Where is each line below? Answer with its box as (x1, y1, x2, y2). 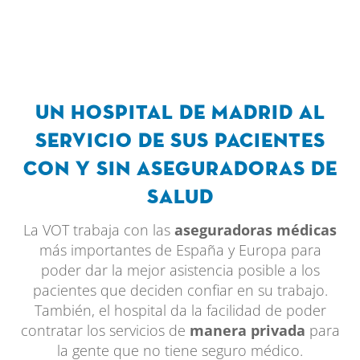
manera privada (189, 320, 305, 340)
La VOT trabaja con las (23, 219, 174, 239)
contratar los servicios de (20, 320, 190, 340)
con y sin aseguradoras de (22, 158, 337, 180)
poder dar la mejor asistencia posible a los (40, 260, 320, 280)
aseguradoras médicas (174, 219, 337, 239)
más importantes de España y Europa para (39, 239, 321, 260)
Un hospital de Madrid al (35, 102, 325, 124)
